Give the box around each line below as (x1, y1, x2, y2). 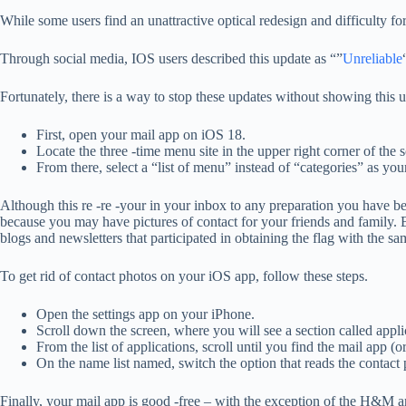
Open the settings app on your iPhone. (36, 306, 255, 322)
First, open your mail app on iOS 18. (36, 127, 246, 142)
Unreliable (343, 51, 402, 66)
